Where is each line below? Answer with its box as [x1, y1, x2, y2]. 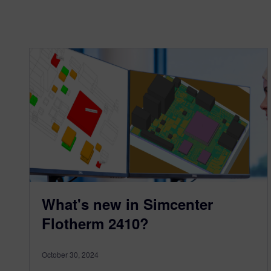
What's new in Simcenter [42, 194, 213, 215]
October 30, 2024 [42, 249, 99, 260]
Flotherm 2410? [42, 213, 149, 234]
